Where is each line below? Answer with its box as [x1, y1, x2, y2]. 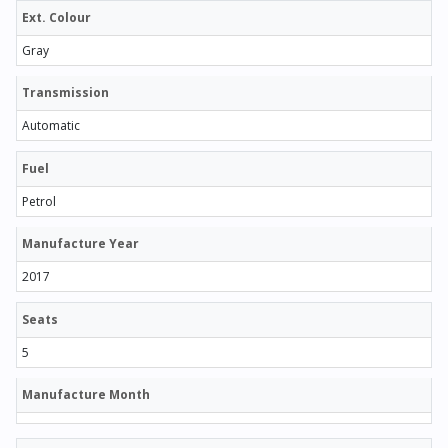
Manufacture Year [22, 235, 139, 253]
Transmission [22, 84, 109, 102]
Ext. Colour [22, 9, 91, 27]
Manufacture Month [22, 386, 150, 404]
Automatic [22, 117, 80, 135]
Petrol [22, 193, 56, 211]
